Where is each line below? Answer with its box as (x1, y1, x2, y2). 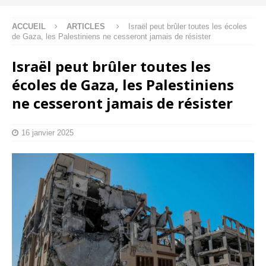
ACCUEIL (12, 21, 46, 31)
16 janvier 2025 (21, 128, 74, 137)
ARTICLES (66, 21, 105, 31)
